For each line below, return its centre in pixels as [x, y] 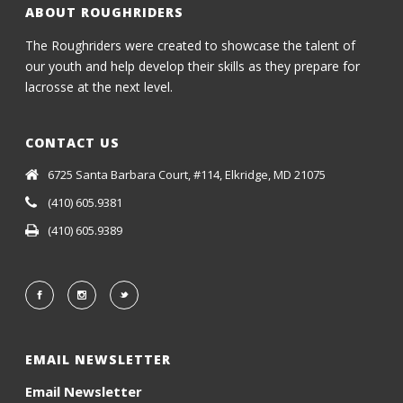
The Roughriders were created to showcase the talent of [191, 46]
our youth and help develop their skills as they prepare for [193, 67]
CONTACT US [73, 143]
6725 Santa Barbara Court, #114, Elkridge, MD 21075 [187, 175]
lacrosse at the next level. [99, 87]
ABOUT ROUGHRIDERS [105, 13]
